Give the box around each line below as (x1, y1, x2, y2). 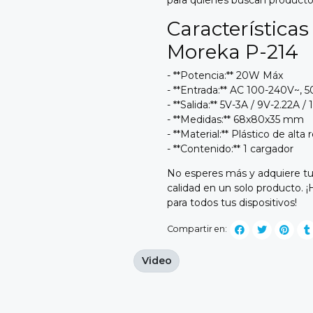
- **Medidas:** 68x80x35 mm (167, 112, 304, 126)
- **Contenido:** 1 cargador (167, 142, 293, 155)
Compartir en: (167, 224, 227, 235)
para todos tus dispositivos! (167, 196, 297, 209)
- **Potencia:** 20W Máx (167, 68, 283, 82)
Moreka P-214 (167, 39, 298, 64)
